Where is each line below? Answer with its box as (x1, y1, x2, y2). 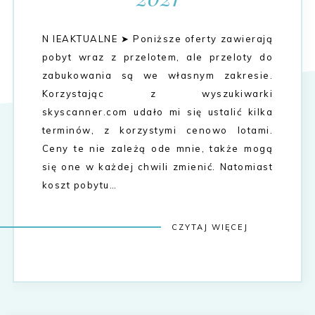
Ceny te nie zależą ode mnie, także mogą (41, 143, 274, 155)
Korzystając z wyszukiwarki (41, 88, 274, 100)
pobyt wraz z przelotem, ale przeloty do (41, 51, 274, 63)
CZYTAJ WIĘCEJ (172, 222, 249, 233)
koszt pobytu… (41, 179, 117, 191)
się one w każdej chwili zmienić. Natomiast (41, 161, 274, 173)
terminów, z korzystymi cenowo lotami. (41, 124, 274, 136)
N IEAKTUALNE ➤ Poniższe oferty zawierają (41, 33, 274, 45)
